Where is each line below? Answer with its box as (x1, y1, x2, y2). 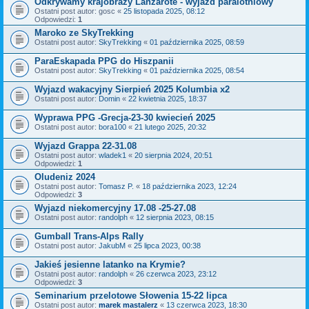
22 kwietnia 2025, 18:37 (128, 94, 207, 103)
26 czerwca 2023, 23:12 (136, 270, 217, 278)
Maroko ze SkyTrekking (34, 28, 134, 38)
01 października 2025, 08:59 (150, 38, 244, 46)
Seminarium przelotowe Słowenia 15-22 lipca (34, 290, 227, 301)
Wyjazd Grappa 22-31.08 (34, 141, 137, 151)
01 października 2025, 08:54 (150, 66, 244, 74)
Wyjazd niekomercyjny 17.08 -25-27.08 (34, 203, 196, 213)
